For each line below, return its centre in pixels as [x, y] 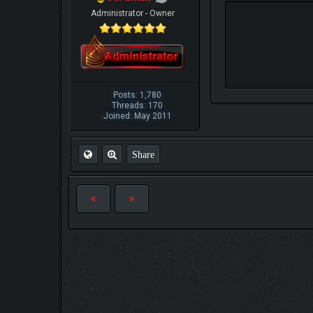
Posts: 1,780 [138, 95]
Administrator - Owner [133, 13]
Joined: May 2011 [137, 116]
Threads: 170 [138, 105]
